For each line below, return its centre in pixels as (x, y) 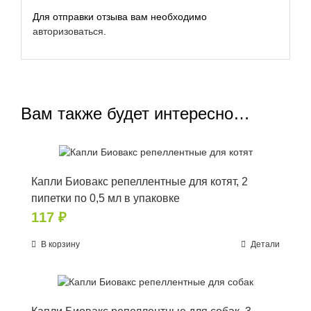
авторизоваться (68, 31)
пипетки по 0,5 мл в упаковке (106, 198)
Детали (265, 244)
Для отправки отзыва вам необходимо (119, 16)
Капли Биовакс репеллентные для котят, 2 (140, 181)
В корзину (60, 244)
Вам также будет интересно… (135, 114)
